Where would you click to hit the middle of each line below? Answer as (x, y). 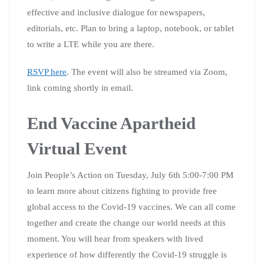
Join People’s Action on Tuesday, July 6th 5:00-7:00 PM (130, 175)
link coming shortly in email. (80, 88)
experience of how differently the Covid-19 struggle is (127, 254)
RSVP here (47, 72)
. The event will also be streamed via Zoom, (147, 72)
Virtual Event (77, 148)
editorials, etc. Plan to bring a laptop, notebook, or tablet (131, 28)
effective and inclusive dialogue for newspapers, (116, 12)
